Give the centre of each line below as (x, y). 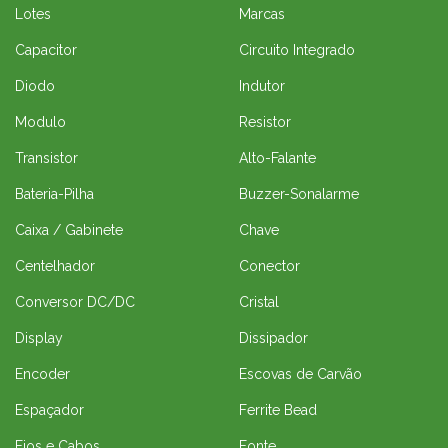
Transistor (46, 157)
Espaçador (49, 409)
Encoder (42, 373)
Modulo (40, 121)
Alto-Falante (277, 157)
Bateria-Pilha (54, 193)
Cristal (259, 301)
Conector (269, 265)
